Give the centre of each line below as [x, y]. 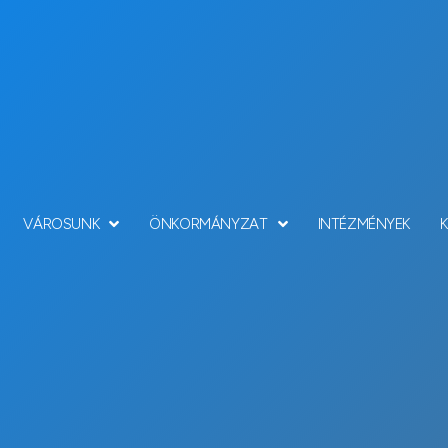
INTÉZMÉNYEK [364, 224]
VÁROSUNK [61, 224]
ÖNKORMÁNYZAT [208, 224]
